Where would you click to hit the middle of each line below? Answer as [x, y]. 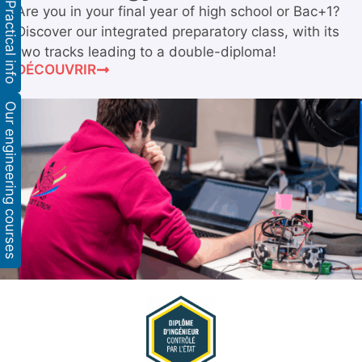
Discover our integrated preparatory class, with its [178, 32]
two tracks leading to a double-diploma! [146, 52]
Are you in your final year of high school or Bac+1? [178, 11]
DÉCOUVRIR [56, 69]
